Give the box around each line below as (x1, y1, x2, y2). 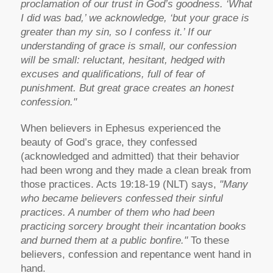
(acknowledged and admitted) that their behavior (20, 151, 239, 163)
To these (187, 235, 229, 247)
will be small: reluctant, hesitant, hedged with (20, 54, 225, 66)
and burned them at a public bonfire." (20, 235, 188, 247)
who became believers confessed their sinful (20, 193, 223, 205)
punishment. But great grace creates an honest (20, 82, 234, 94)
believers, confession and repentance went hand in (20, 249, 251, 261)
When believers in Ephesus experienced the (20, 122, 221, 135)
